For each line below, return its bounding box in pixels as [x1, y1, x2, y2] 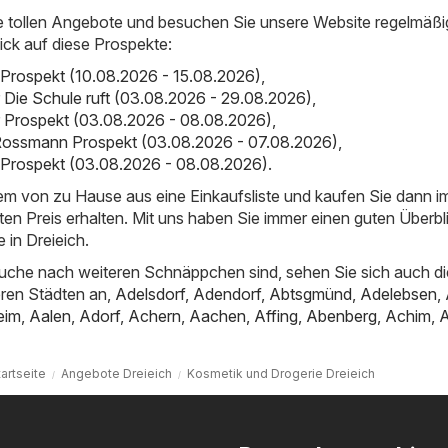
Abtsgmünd [269, 283, 352, 304]
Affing [254, 305, 298, 326]
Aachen [189, 305, 246, 326]
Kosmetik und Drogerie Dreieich [186, 365, 375, 381]
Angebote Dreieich [60, 365, 172, 381]
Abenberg [306, 305, 377, 326]
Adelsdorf [115, 283, 185, 304]
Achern [128, 305, 181, 326]
